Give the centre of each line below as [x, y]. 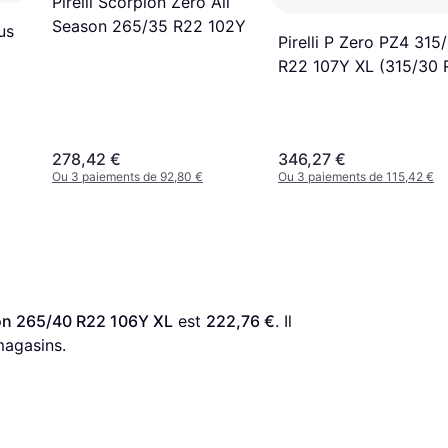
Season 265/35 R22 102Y [149, 25]
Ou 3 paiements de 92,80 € [127, 176]
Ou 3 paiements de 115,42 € [356, 176]
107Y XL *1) [321, 89]
